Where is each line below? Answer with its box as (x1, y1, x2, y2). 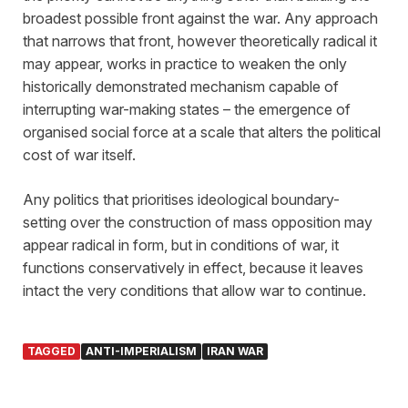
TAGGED (27, 344, 76, 359)
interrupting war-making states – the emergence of (23, 100, 351, 119)
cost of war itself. (23, 146, 136, 165)
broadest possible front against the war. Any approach (23, 9, 378, 28)
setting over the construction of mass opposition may (23, 213, 372, 232)
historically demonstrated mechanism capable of (23, 77, 339, 97)
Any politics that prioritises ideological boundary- (23, 190, 340, 209)
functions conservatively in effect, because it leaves (23, 259, 363, 278)
